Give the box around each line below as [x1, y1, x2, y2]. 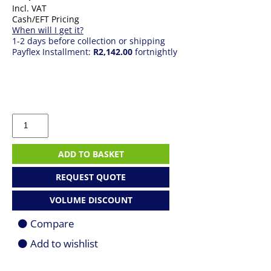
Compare [30, 216, 74, 230]
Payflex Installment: [12, 46, 93, 57]
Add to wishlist [30, 236, 98, 250]
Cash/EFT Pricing [12, 13, 79, 25]
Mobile [11, 145, 39, 157]
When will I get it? [12, 24, 83, 36]
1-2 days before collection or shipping [12, 35, 165, 47]
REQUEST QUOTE [56, 171, 126, 183]
